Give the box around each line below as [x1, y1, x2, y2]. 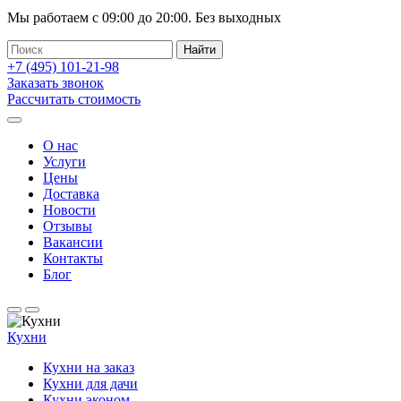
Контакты [43, 251, 103, 266]
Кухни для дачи [43, 376, 138, 391]
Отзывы [43, 218, 92, 234]
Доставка [43, 186, 99, 201]
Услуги [43, 154, 86, 169]
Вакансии [43, 235, 103, 250]
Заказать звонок [7, 75, 104, 90]
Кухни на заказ [43, 360, 134, 375]
